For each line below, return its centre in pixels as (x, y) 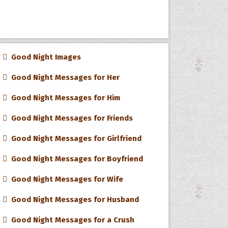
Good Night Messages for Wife (65, 179)
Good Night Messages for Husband (73, 199)
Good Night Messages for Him (64, 98)
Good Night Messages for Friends (70, 118)
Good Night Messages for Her (64, 77)
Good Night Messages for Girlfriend (75, 138)
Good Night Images (44, 57)
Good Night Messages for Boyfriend (75, 159)
